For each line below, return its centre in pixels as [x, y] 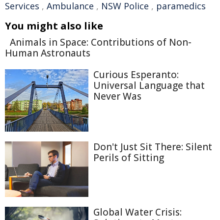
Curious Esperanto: [136, 75]
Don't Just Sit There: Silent [153, 147]
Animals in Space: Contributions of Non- [101, 42]
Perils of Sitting [129, 157]
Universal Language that [149, 85]
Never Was [117, 96]
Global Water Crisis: [137, 212]
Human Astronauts [48, 53]
